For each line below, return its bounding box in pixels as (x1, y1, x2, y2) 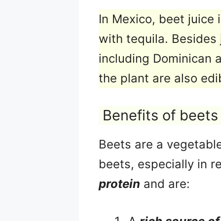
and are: (140, 176, 190, 191)
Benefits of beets (103, 106, 218, 124)
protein (99, 176, 140, 191)
